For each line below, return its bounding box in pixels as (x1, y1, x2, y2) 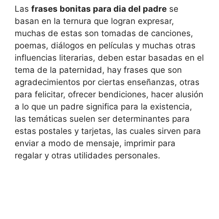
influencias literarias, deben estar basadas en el (15, 52, 204, 63)
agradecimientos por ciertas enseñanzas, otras (15, 77, 199, 87)
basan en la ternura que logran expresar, (15, 16, 174, 26)
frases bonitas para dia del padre (31, 3, 167, 14)
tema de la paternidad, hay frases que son (15, 65, 182, 75)
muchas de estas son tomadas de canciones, (15, 28, 193, 38)
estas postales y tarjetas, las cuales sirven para (15, 126, 201, 136)
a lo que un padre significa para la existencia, (15, 101, 192, 111)
